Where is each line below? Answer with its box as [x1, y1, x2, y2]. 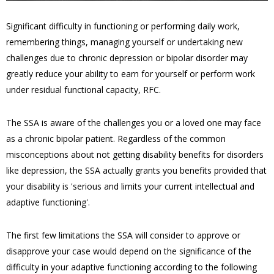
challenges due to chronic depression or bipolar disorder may [6, 52, 248, 64]
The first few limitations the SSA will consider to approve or [6, 229, 240, 242]
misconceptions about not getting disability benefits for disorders [6, 149, 264, 161]
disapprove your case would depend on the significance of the [6, 245, 251, 257]
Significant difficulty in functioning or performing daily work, [6, 20, 240, 32]
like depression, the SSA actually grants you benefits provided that [6, 165, 267, 177]
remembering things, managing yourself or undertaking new [6, 36, 243, 48]
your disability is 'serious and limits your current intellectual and [6, 180, 254, 193]
